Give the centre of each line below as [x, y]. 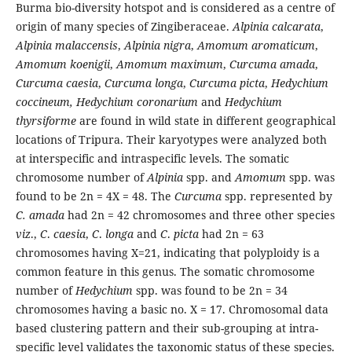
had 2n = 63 [231, 233]
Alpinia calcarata [276, 26]
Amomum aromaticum [254, 45]
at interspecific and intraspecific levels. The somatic [152, 158]
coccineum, [44, 101]
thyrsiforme [46, 120]
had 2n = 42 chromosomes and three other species [199, 214]
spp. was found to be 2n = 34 [210, 290]
